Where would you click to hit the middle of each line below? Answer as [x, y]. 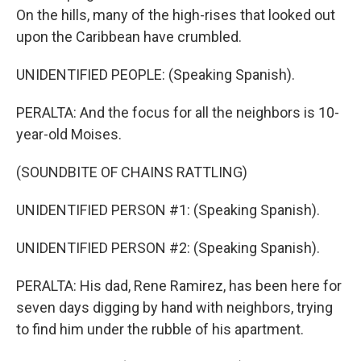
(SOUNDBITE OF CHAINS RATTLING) [132, 172]
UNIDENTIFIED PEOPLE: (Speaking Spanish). [156, 75]
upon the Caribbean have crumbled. [129, 37]
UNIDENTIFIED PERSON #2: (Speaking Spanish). [168, 248]
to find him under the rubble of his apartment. [160, 329]
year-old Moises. [69, 134]
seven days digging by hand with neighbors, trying [174, 307]
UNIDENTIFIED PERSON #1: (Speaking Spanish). [168, 210]
